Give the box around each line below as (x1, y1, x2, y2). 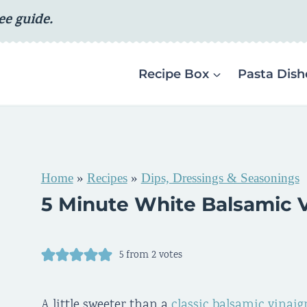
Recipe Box (138, 66, 209, 82)
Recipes (86, 170, 127, 185)
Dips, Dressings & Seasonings (140, 170, 299, 185)
